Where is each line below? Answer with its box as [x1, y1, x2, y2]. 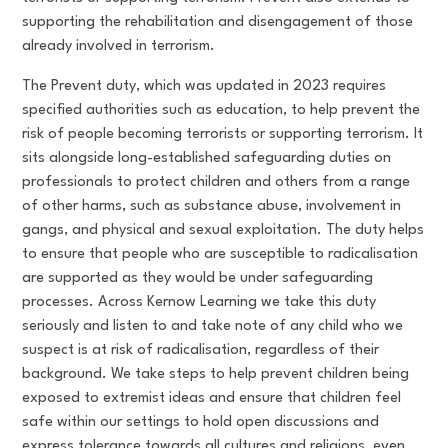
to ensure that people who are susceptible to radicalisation [22, 247, 419, 262]
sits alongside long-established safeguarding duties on [22, 151, 392, 166]
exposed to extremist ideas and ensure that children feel [22, 391, 402, 406]
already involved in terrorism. [22, 39, 220, 54]
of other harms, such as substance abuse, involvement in [22, 199, 402, 214]
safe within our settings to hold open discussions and [22, 415, 380, 430]
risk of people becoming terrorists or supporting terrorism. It [22, 127, 424, 142]
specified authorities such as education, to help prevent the [22, 103, 421, 118]
